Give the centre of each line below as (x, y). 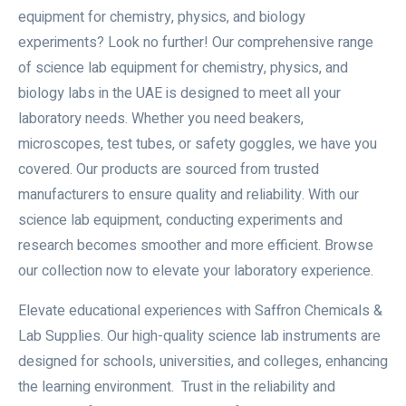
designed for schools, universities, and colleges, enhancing (203, 362)
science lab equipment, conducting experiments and (180, 220)
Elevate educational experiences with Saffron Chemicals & (200, 311)
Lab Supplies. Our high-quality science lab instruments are (199, 336)
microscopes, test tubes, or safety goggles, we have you (198, 144)
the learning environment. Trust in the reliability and (177, 387)
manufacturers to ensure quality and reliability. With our (188, 195)
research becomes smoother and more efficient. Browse (196, 246)
